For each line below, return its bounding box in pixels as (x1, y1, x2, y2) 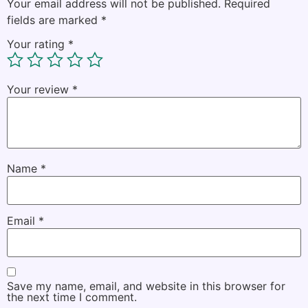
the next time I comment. (7, 289, 137, 304)
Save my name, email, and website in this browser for (7, 278, 285, 293)
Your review (7, 82, 72, 97)
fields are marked (7, 12, 101, 27)
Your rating (7, 37, 68, 52)
